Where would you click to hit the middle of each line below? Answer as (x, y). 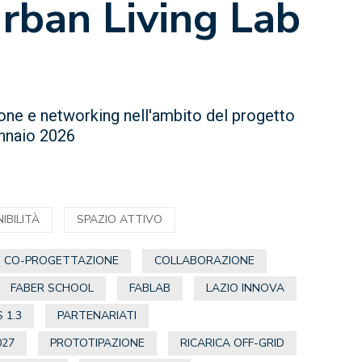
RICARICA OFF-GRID (233, 343)
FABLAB (150, 288)
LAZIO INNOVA (246, 288)
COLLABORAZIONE (205, 261)
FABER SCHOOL (53, 288)
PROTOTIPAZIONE (98, 343)
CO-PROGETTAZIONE (62, 261)
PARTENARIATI (97, 316)
